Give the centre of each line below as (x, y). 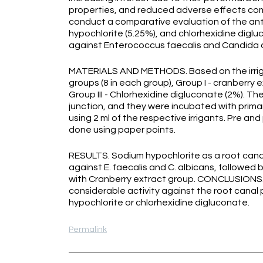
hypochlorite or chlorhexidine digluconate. (159, 203)
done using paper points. (123, 130)
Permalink (88, 230)
